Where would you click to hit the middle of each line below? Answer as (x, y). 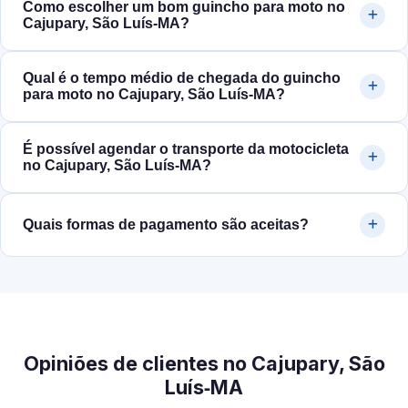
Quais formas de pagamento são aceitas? (166, 225)
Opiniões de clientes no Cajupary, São (204, 364)
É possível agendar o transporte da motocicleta (186, 149)
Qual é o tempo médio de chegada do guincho (182, 78)
